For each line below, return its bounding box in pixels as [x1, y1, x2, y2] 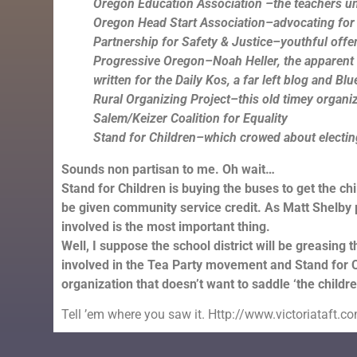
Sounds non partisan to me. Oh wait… [61, 161, 276, 177]
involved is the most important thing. [61, 218, 274, 234]
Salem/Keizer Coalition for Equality [93, 110, 288, 126]
